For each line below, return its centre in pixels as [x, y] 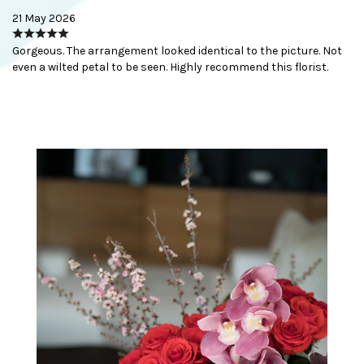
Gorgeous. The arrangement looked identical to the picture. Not [177, 50]
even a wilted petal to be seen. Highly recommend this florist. [170, 67]
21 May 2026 [44, 18]
